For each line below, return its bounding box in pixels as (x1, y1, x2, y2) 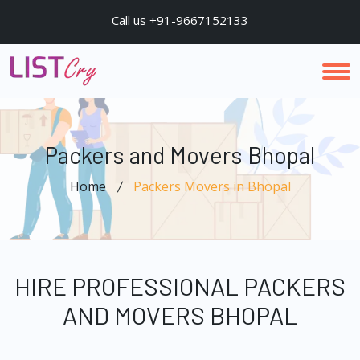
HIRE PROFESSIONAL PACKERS (14, 272, 346, 301)
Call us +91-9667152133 (112, 12, 248, 28)
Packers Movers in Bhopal (133, 178, 291, 195)
